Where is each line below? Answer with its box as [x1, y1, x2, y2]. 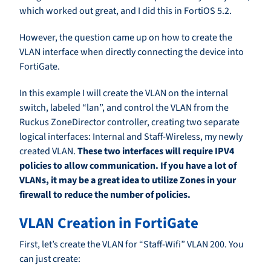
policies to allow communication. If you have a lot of [19, 159, 237, 173]
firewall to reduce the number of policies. [19, 188, 191, 202]
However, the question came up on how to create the [19, 31, 232, 45]
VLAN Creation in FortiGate [19, 212, 198, 235]
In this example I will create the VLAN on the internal [19, 87, 228, 100]
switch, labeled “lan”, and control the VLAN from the [19, 101, 229, 115]
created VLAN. [19, 145, 77, 158]
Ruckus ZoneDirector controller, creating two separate [19, 116, 240, 129]
